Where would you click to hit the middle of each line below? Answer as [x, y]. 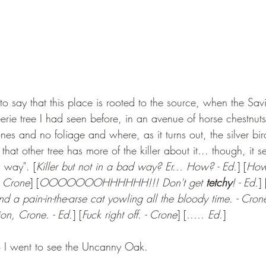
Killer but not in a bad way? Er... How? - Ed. [137, 166]
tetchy [219, 182]
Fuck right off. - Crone [129, 214]
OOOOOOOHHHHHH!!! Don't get [123, 182]
